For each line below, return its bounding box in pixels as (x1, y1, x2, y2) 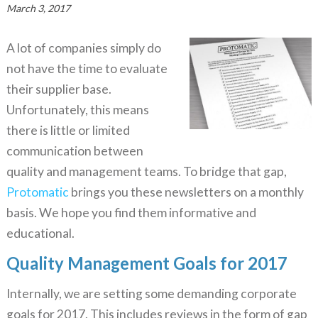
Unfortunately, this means (6, 102, 149, 117)
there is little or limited (6, 122, 130, 138)
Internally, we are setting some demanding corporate (6, 285, 297, 301)
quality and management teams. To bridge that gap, (6, 163, 287, 179)
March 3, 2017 (6, 1, 70, 14)
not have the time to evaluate (6, 60, 168, 76)
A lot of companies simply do (6, 40, 161, 55)
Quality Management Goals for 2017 (6, 253, 287, 273)
